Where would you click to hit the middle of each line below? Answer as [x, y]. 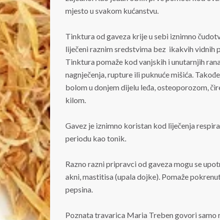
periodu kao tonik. [96, 138]
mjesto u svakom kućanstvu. [112, 11]
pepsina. [79, 189]
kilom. [76, 100]
